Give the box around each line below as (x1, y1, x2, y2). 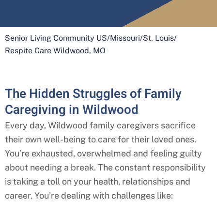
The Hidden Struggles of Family (5, 85, 182, 104)
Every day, (5, 120, 48, 131)
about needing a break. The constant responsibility (5, 162, 206, 173)
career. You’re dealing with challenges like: (5, 190, 173, 201)
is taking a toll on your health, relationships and (5, 176, 190, 187)
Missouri (110, 33, 140, 43)
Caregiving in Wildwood (5, 101, 139, 120)
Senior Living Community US (5, 33, 107, 43)
